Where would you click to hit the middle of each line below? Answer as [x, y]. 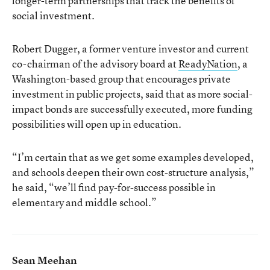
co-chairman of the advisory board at [95, 64]
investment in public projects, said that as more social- [132, 94]
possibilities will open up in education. [97, 124]
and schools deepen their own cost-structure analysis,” [133, 172]
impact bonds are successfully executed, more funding [132, 109]
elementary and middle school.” [84, 202]
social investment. [53, 15]
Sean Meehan [45, 260]
